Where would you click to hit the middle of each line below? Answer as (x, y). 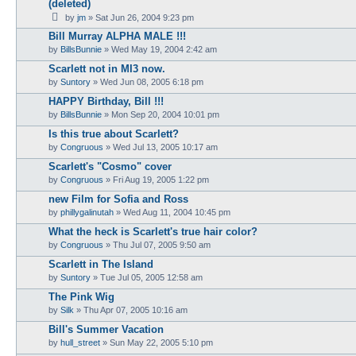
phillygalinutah (87, 212)
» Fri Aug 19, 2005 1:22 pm (156, 179)
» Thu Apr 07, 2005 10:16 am (131, 310)
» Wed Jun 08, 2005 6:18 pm (147, 81)
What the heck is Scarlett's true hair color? (153, 231)
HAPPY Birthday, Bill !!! (106, 101)
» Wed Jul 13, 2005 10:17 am (161, 147)
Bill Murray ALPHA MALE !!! (117, 36)
